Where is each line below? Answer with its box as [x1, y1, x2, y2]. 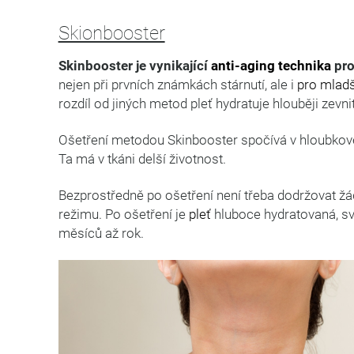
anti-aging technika [210, 57, 331, 73]
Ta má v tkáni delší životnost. [58, 150, 226, 167]
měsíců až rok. [58, 224, 144, 241]
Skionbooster [58, 21, 165, 44]
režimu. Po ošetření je [58, 205, 189, 222]
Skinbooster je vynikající [58, 57, 211, 73]
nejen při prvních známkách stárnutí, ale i [58, 76, 297, 92]
